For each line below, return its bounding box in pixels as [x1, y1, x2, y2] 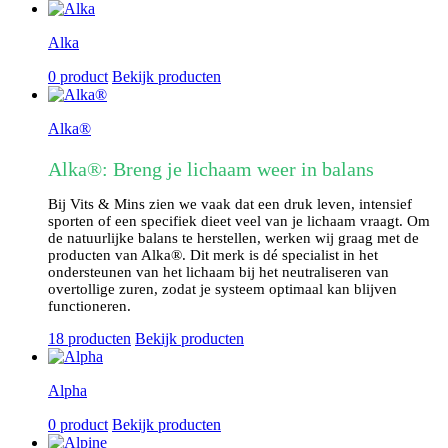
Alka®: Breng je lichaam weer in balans [48, 158, 374, 181]
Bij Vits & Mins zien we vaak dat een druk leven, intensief [48, 196, 412, 213]
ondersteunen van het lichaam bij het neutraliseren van [48, 264, 389, 281]
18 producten [48, 330, 131, 348]
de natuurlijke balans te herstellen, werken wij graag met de [48, 230, 419, 247]
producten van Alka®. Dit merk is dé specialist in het [48, 247, 378, 264]
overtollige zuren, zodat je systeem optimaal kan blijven [48, 281, 397, 298]
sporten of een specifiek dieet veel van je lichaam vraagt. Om [48, 213, 430, 230]
